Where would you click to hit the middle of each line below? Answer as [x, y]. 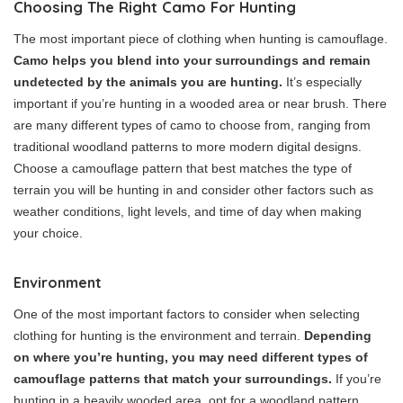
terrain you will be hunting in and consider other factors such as [193, 189]
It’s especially [322, 81]
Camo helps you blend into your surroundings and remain [192, 60]
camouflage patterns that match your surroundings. [173, 378]
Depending [338, 335]
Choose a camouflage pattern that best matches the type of [183, 168]
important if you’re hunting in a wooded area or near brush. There [200, 103]
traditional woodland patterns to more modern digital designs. [188, 146]
